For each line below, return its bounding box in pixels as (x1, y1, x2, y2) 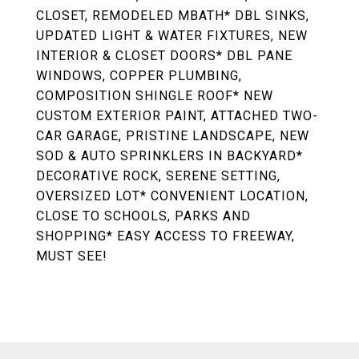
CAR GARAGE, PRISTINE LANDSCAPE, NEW (36, 128, 309, 143)
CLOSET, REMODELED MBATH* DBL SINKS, (36, 8, 309, 23)
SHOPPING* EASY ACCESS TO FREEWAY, (36, 228, 295, 244)
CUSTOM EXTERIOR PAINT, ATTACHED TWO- (36, 108, 318, 123)
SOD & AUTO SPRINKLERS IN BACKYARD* (36, 148, 303, 163)
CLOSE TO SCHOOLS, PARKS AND (36, 208, 251, 224)
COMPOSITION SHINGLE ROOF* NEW (36, 88, 273, 103)
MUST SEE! (36, 248, 107, 264)
